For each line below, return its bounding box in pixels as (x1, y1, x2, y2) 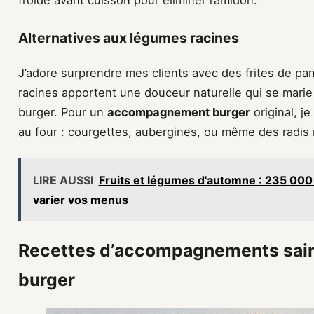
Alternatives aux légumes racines (18, 29, 239, 47)
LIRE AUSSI (32, 172, 93, 187)
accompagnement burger (107, 105, 250, 120)
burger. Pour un (18, 105, 107, 120)
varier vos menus (32, 192, 128, 207)
